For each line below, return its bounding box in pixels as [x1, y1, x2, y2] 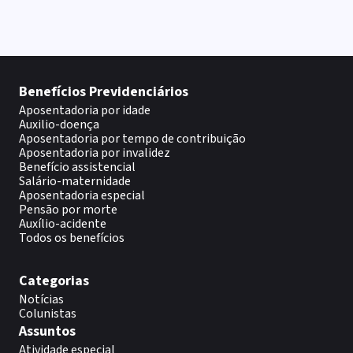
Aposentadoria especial [19, 187, 145, 204]
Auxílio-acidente [19, 215, 106, 232]
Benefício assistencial [19, 158, 136, 176]
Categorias [19, 271, 89, 291]
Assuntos [19, 321, 76, 341]
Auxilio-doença [19, 116, 99, 133]
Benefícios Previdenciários [19, 82, 188, 102]
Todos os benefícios [19, 229, 124, 247]
